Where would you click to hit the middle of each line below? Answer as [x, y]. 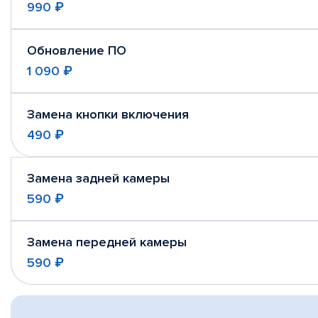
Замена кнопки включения [108, 114]
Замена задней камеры [98, 178]
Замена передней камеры [107, 242]
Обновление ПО [77, 50]
